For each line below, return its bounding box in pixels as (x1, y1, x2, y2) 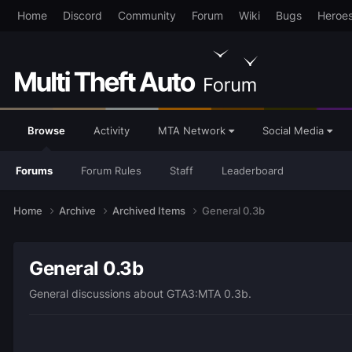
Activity (93, 124, 130, 137)
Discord (62, 9, 102, 22)
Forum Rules (81, 164, 141, 177)
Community (117, 9, 176, 22)
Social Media (262, 124, 327, 137)
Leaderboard (222, 164, 284, 177)
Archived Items (112, 203, 188, 217)
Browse (27, 124, 65, 137)
